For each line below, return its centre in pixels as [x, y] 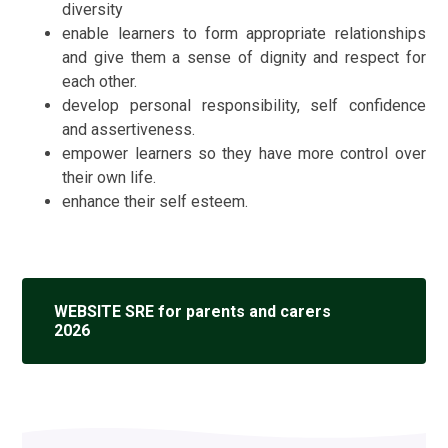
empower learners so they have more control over [244, 153]
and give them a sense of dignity [184, 57]
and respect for [369, 57]
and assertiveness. [129, 129]
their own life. [109, 177]
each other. [100, 81]
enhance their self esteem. [155, 201]
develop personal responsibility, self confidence [244, 105]
